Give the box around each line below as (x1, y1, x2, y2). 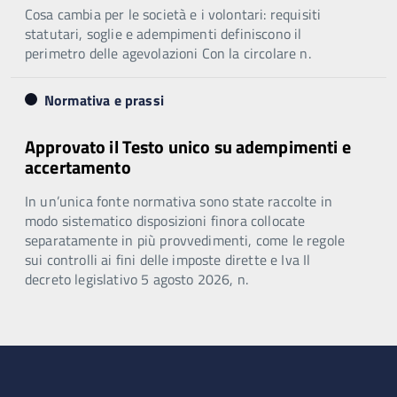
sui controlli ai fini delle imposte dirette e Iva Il (25, 248, 311, 270)
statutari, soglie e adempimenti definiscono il (25, 22, 302, 44)
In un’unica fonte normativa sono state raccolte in (25, 190, 333, 212)
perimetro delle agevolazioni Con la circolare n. (25, 42, 311, 64)
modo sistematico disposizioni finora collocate (25, 209, 306, 231)
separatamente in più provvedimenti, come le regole (25, 229, 346, 251)
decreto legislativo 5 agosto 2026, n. (25, 268, 248, 290)
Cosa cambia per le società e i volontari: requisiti (25, 3, 322, 25)
